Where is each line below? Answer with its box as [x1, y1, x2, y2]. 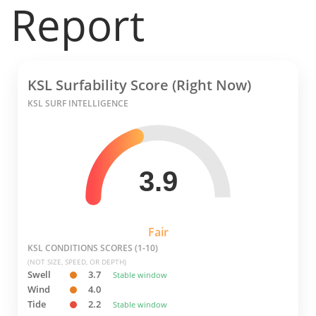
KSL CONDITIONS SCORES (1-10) [28, 242, 158, 255]
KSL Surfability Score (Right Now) [28, 75, 251, 95]
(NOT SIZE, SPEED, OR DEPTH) [28, 257, 126, 267]
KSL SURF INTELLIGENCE [28, 97, 128, 109]
